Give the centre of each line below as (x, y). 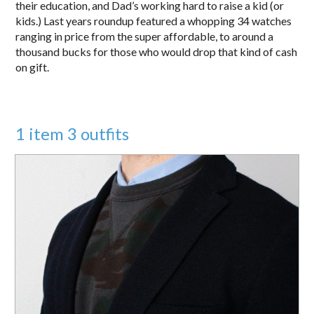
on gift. (33, 67)
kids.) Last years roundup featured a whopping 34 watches (154, 20)
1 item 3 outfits (73, 133)
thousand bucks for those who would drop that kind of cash (157, 51)
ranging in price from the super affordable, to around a (145, 36)
